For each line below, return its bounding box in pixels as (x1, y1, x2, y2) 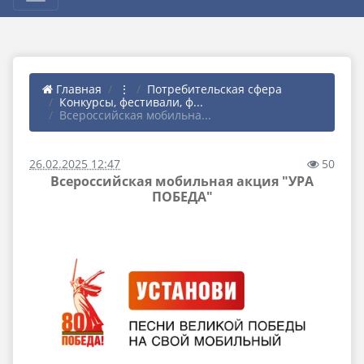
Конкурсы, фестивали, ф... (59, 94, 203, 110)
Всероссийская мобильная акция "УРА (50, 172, 314, 190)
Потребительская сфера (147, 81, 282, 97)
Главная (53, 81, 102, 97)
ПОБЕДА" (151, 188, 213, 206)
